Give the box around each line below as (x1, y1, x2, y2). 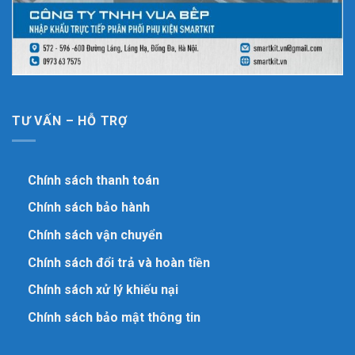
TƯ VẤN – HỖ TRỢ (12, 113, 128, 129)
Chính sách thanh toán (28, 172, 159, 188)
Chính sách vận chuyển (28, 227, 162, 242)
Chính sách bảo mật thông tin (28, 309, 200, 325)
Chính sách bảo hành (28, 200, 150, 216)
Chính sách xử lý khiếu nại (28, 282, 178, 298)
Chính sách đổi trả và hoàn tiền (28, 254, 210, 270)
